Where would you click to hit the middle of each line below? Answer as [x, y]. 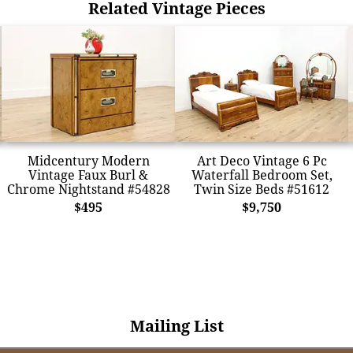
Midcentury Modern [88, 160]
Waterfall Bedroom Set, [262, 175]
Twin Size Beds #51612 [262, 189]
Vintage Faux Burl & [88, 175]
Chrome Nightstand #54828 [88, 189]
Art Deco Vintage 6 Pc [262, 160]
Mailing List [176, 325]
